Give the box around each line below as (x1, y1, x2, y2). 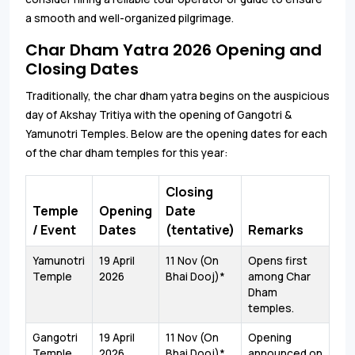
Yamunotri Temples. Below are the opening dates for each (25, 127, 327, 142)
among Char (248, 269, 311, 284)
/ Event (32, 221, 76, 239)
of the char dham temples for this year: (25, 146, 227, 161)
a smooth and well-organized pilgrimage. (25, 11, 234, 26)
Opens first (248, 254, 307, 269)
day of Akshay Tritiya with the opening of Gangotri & (25, 108, 292, 123)
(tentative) (166, 221, 235, 239)
